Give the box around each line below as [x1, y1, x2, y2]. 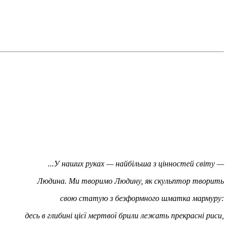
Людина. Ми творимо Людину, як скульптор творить [37, 176, 224, 185]
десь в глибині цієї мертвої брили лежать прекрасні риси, [23, 211, 224, 220]
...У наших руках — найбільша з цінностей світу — [48, 159, 224, 168]
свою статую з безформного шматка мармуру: [58, 193, 224, 203]
